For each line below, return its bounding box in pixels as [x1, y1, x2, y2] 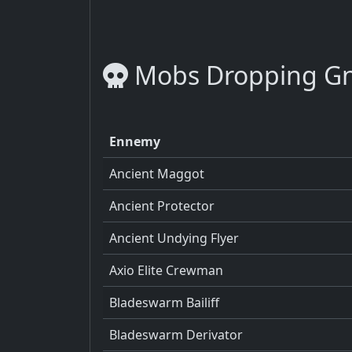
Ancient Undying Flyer [109, 229, 239, 247]
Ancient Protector [109, 196, 214, 214]
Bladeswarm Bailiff [109, 293, 219, 311]
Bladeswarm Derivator [109, 325, 243, 343]
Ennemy [109, 132, 160, 150]
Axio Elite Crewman [109, 261, 223, 279]
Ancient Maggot [109, 164, 204, 182]
